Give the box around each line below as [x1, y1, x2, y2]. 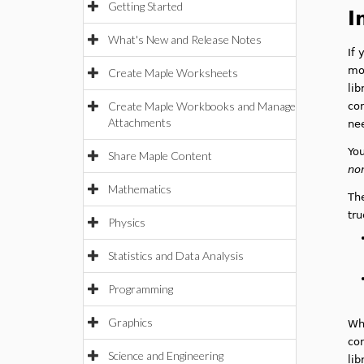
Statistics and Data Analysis [108, 249, 244, 262]
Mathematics [108, 182, 171, 196]
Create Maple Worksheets [108, 66, 238, 80]
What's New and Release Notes [108, 32, 262, 46]
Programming [108, 282, 173, 296]
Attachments [108, 115, 171, 129]
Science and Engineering [108, 349, 223, 362]
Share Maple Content [108, 149, 212, 162]
